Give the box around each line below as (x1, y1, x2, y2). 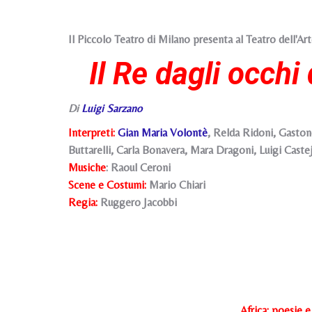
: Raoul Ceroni (106, 161, 171, 174)
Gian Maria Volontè (118, 126, 208, 139)
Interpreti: (68, 126, 115, 139)
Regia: (68, 196, 97, 209)
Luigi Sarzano (81, 102, 142, 115)
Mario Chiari (146, 178, 205, 192)
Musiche (68, 161, 106, 174)
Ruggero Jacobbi (97, 196, 177, 209)
